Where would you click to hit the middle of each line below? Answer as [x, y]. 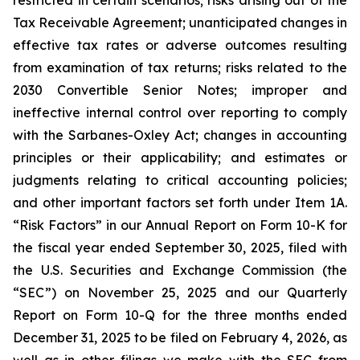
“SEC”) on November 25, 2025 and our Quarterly [180, 293]
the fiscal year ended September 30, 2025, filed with [180, 248]
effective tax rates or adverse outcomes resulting [180, 45]
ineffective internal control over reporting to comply [180, 113]
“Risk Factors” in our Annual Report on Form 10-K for [180, 225]
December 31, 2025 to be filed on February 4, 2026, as [180, 338]
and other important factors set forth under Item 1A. [180, 203]
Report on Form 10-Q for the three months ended [180, 315]
